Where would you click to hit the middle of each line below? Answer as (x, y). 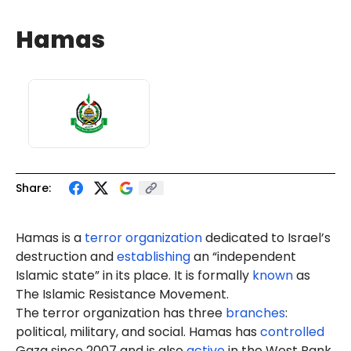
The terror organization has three (121, 313)
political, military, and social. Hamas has (138, 332)
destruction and (66, 257)
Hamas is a (50, 238)
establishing (154, 257)
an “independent (243, 257)
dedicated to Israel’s (266, 238)
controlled (292, 332)
